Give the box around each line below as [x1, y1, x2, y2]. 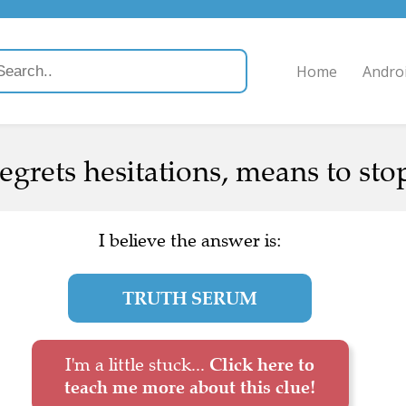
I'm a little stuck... [65, 353, 209, 376]
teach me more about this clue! [64, 376, 315, 398]
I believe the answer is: [98, 229, 282, 252]
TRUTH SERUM [122, 287, 257, 309]
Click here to [209, 353, 314, 375]
